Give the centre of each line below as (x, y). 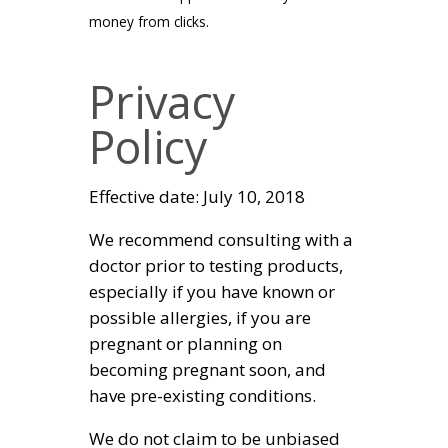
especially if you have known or (212, 292)
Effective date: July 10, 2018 (197, 197)
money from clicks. (149, 21)
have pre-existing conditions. (202, 396)
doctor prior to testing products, (216, 266)
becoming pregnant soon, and (207, 370)
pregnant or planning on (185, 344)
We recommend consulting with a (221, 240)
